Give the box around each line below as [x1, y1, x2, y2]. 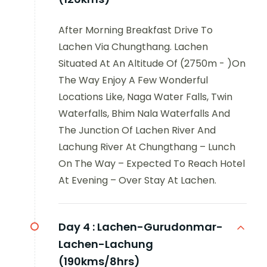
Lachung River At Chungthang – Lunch [58, 139, 235, 154]
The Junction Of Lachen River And [58, 123, 216, 137]
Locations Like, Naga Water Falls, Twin [58, 89, 232, 104]
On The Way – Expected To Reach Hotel [58, 156, 245, 170]
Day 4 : [58, 219, 95, 234]
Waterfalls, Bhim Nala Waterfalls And [58, 106, 230, 120]
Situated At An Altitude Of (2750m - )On [58, 56, 246, 70]
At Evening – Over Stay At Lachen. [58, 173, 216, 187]
